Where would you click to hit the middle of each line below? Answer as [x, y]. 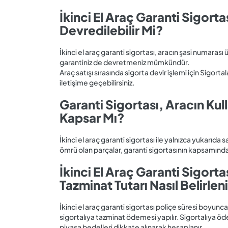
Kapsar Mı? [92, 118]
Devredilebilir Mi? [111, 30]
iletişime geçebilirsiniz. [97, 83]
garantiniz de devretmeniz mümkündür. [124, 62]
